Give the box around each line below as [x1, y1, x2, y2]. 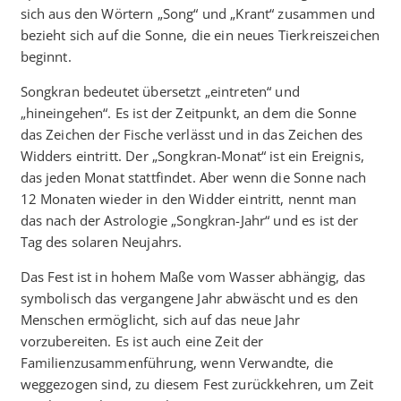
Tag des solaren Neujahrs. [20, 232, 183, 251]
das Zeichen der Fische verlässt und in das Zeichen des [20, 124, 363, 143]
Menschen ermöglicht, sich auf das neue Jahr [20, 310, 300, 328]
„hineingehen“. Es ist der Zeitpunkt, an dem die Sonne [20, 103, 357, 122]
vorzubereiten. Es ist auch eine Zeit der [20, 331, 264, 350]
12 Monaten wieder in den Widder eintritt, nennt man [20, 189, 357, 208]
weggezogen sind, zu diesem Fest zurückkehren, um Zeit [20, 374, 374, 393]
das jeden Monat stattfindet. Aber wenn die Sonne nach [20, 167, 367, 186]
